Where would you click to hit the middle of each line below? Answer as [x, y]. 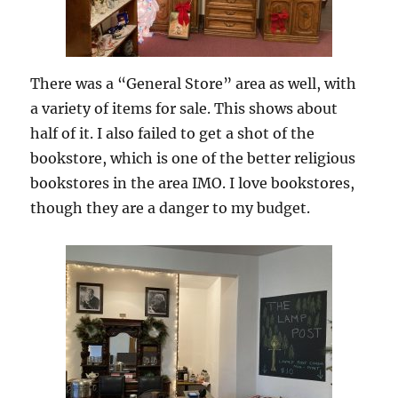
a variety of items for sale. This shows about [184, 109]
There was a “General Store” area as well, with [194, 84]
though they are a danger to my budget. [171, 208]
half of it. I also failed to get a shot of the [173, 134]
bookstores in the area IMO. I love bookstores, [193, 183]
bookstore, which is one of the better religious [193, 159]
